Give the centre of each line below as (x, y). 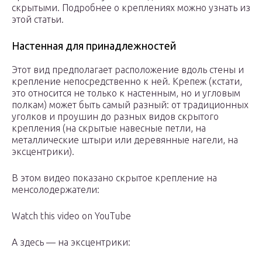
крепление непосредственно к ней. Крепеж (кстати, (127, 82)
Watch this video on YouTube (71, 216)
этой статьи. (38, 20)
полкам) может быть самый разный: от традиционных (130, 105)
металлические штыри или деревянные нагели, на (125, 140)
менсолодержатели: (56, 190)
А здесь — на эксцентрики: (71, 242)
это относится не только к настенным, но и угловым (126, 93)
